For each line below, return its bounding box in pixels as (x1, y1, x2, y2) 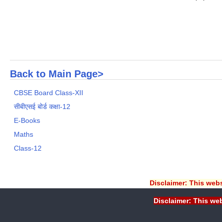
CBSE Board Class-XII (14, 88, 84, 97)
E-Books (14, 116, 41, 124)
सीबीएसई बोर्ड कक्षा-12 (14, 102, 71, 111)
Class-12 (14, 144, 42, 152)
